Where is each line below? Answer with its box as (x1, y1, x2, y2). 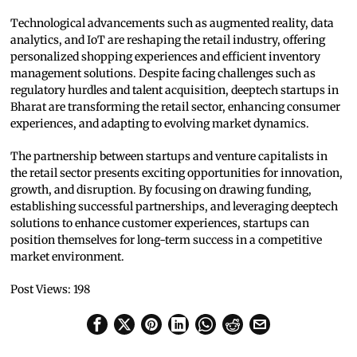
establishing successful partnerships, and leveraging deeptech (10, 199, 339, 214)
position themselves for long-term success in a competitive (10, 233, 323, 248)
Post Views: (10, 282, 72, 297)
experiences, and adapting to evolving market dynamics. (10, 116, 310, 131)
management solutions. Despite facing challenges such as (10, 66, 316, 81)
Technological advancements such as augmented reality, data (10, 16, 335, 31)
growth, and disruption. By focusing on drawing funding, (10, 182, 312, 198)
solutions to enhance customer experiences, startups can (10, 216, 310, 231)
